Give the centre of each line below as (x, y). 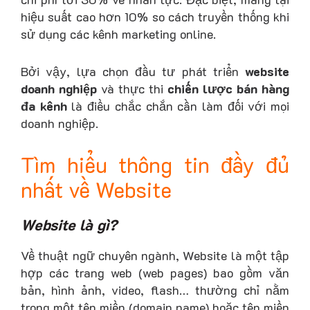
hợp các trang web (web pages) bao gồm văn (155, 272)
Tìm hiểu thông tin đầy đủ (155, 164)
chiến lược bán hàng (228, 88)
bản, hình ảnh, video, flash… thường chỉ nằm (155, 290)
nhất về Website (96, 189)
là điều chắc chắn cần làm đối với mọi (178, 106)
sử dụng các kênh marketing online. (120, 34)
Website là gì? (69, 224)
